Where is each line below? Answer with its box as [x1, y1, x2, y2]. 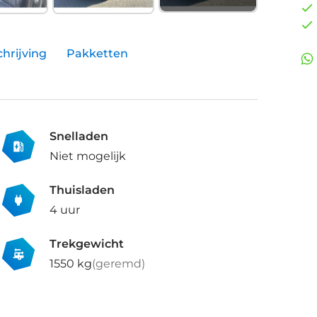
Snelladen [50, 129, 109, 144]
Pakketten [67, 47, 128, 61]
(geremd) [92, 257, 146, 271]
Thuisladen [50, 183, 115, 197]
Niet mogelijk [50, 149, 127, 163]
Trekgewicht [50, 237, 125, 251]
